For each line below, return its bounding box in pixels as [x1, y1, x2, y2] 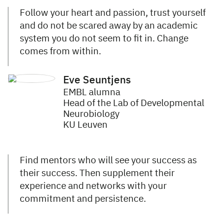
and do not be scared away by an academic [20, 21, 198, 31]
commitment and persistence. [20, 194, 146, 204]
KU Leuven [63, 120, 108, 130]
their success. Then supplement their [20, 169, 175, 179]
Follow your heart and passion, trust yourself [20, 8, 206, 18]
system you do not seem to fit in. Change [20, 34, 188, 44]
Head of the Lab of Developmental [63, 99, 204, 109]
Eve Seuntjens [63, 75, 131, 86]
